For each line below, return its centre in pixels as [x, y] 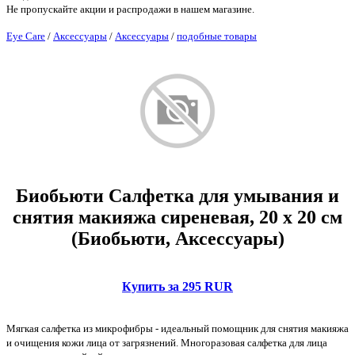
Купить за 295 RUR [177, 286]
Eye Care [26, 36]
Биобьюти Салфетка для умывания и [177, 196]
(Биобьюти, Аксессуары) [177, 239]
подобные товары [217, 36]
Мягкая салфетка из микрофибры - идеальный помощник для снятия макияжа [177, 328]
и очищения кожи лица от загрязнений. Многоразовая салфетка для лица [167, 343]
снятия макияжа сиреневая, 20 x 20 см [177, 218]
